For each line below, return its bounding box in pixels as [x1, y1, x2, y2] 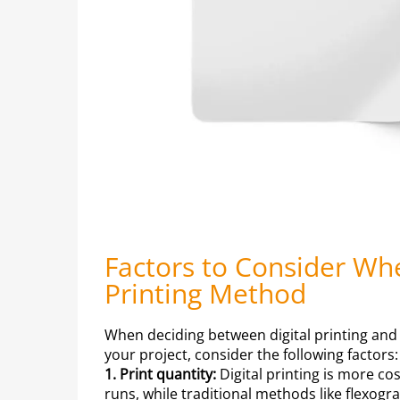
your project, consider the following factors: [104, 344, 398, 364]
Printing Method [104, 274, 306, 312]
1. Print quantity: [104, 363, 216, 384]
